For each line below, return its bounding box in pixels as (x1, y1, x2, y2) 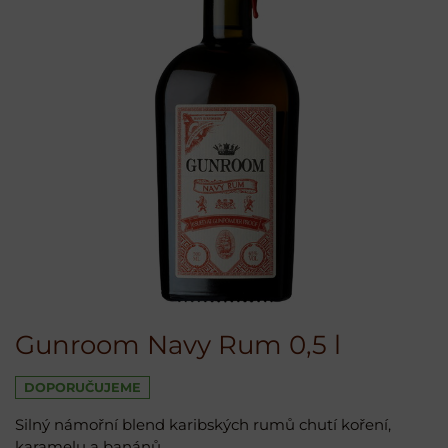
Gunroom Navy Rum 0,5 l (15, 329, 341, 362)
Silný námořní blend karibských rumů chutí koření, (15, 415, 391, 435)
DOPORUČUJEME (24, 380, 141, 396)
